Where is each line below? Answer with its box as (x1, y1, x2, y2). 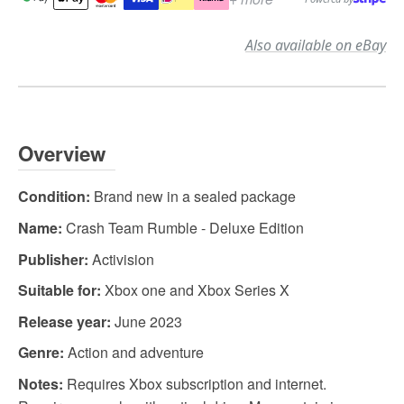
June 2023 (111, 310, 182, 332)
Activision (88, 248, 154, 270)
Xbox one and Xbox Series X (101, 280, 289, 301)
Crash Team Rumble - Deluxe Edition (62, 216, 304, 238)
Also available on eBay (245, 35, 386, 56)
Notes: (18, 372, 63, 394)
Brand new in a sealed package (90, 186, 296, 207)
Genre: (18, 342, 64, 363)
